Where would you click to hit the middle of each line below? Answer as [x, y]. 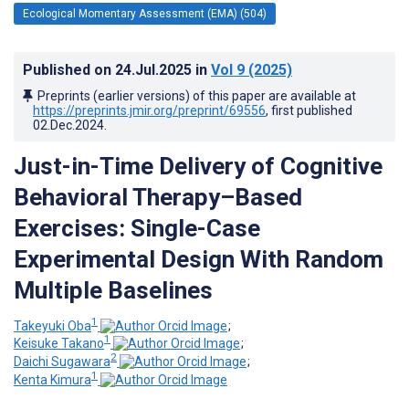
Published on [69, 69]
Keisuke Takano [59, 344]
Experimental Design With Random [199, 259]
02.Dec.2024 [68, 125]
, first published [309, 110]
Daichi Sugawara [62, 361]
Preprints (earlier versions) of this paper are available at [197, 95]
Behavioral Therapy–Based [158, 197]
